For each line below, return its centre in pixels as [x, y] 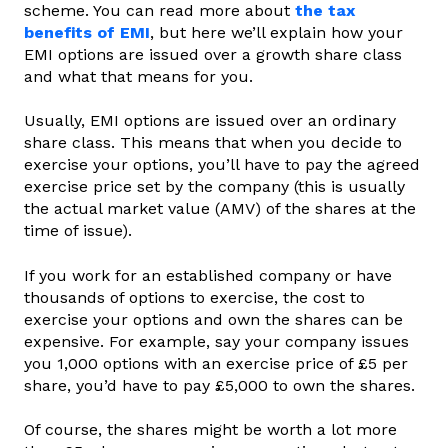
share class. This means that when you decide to [213, 143]
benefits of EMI [87, 32]
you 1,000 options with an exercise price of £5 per [216, 363]
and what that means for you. [141, 76]
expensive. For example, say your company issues [216, 341]
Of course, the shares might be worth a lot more [210, 429]
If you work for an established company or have [208, 275]
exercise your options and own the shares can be [213, 319]
